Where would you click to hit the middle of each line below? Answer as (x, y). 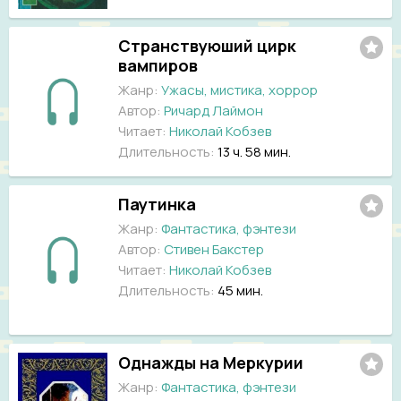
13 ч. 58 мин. (254, 152)
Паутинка (157, 204)
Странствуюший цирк (207, 46)
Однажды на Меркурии (211, 362)
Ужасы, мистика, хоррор (239, 90)
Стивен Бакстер (214, 249)
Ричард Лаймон (213, 111)
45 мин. (240, 290)
